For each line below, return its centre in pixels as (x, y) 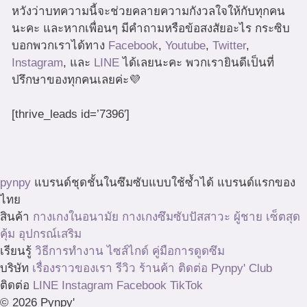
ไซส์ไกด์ (128, 251)
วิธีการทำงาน (69, 251)
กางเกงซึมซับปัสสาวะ (176, 217)
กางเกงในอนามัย (76, 217)
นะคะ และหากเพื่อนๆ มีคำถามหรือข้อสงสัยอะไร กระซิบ (151, 28)
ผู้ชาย (248, 217)
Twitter (229, 45)
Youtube (185, 45)
